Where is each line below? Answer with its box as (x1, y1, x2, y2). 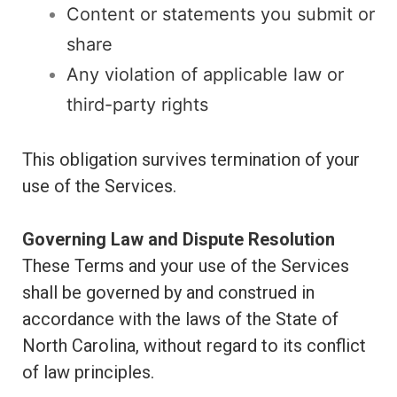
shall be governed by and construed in (22, 282, 315, 303)
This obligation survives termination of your (22, 149, 360, 170)
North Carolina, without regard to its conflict (22, 335, 366, 356)
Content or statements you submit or (66, 4, 375, 25)
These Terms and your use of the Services (22, 255, 349, 276)
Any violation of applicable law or (66, 64, 344, 85)
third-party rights (66, 94, 208, 115)
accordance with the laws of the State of (22, 308, 339, 330)
